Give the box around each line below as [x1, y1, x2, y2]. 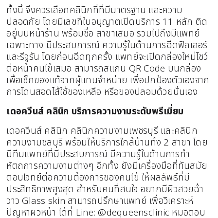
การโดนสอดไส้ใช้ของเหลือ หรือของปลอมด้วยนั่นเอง [6, 85, 198, 99]
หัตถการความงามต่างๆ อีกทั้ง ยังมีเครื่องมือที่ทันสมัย [6, 159, 208, 173]
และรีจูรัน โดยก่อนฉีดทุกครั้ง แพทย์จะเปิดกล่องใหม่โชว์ [6, 50, 208, 64]
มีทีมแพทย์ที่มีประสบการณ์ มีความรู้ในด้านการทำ [6, 147, 190, 161]
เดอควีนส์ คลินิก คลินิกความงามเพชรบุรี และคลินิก [6, 124, 198, 138]
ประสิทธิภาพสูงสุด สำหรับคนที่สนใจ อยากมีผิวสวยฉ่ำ [6, 182, 204, 196]
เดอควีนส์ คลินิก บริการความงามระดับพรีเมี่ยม [6, 104, 184, 118]
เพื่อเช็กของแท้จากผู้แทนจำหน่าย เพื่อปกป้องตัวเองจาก [6, 73, 210, 87]
